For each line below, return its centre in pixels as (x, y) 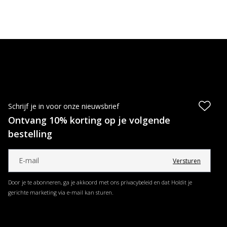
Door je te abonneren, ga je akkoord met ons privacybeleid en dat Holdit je (100, 182)
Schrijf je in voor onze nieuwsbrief (64, 106)
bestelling (30, 134)
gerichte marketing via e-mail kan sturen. (61, 192)
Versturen (187, 161)
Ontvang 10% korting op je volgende (89, 120)
